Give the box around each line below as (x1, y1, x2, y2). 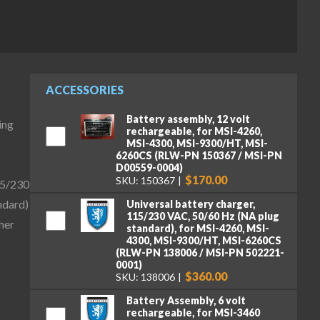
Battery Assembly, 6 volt (126, 294, 246, 306)
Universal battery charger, (126, 197, 255, 210)
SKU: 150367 (116, 174, 175, 186)
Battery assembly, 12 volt (126, 113, 250, 126)
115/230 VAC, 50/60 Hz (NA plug (126, 209, 279, 222)
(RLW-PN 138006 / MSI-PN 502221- (116, 246, 284, 259)
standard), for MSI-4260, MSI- (126, 221, 269, 234)
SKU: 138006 (116, 271, 175, 284)
